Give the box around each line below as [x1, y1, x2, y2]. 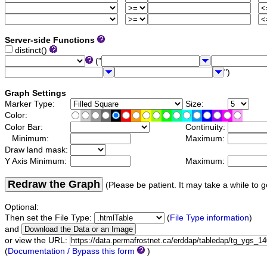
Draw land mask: [5, 145, 70, 155]
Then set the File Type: [5, 213, 94, 223]
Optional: [5, 203, 39, 212]
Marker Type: [5, 100, 57, 109]
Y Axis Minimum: [5, 157, 69, 166]
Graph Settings [5, 89, 66, 98]
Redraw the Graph [8, 178, 100, 191]
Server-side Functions [5, 36, 95, 45]
